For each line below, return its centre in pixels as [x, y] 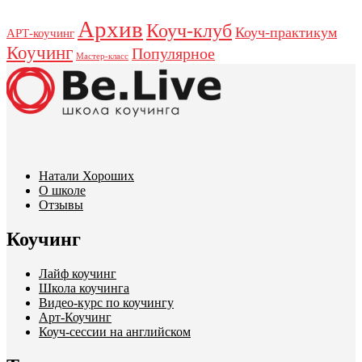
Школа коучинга [84, 288]
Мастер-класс [102, 56]
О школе [62, 190]
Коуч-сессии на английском [115, 331]
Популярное [173, 54]
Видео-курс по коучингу [106, 302]
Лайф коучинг [78, 273]
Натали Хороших [86, 176]
